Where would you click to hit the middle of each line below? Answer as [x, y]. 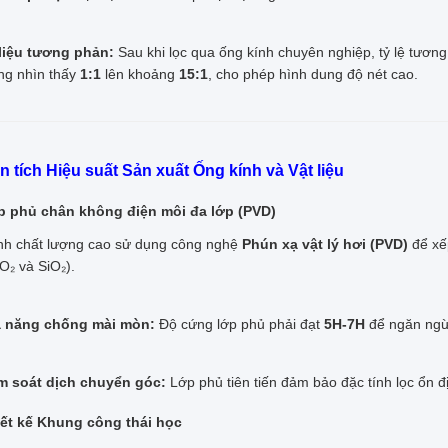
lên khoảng [140, 73]
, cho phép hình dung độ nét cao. [313, 73]
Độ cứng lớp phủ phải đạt [239, 323]
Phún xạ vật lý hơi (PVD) [325, 243]
